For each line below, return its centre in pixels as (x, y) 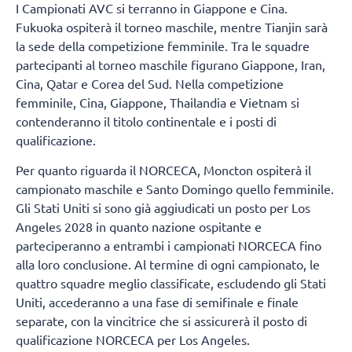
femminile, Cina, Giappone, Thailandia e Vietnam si (158, 102)
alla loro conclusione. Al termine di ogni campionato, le (168, 264)
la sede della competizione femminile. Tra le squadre (163, 45)
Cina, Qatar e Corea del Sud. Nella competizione (150, 83)
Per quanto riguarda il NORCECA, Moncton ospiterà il (163, 169)
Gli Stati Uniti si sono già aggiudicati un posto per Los (163, 207)
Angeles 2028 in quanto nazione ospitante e (139, 226)
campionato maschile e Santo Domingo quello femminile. (175, 188)
